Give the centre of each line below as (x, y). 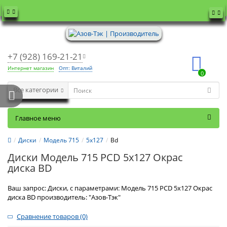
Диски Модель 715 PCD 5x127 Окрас (95, 157)
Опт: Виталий (75, 68)
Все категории (36, 90)
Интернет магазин (31, 68)
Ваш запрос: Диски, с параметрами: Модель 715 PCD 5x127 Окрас (110, 188)
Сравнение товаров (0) (52, 216)
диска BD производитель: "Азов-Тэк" (64, 197)
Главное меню (38, 118)
